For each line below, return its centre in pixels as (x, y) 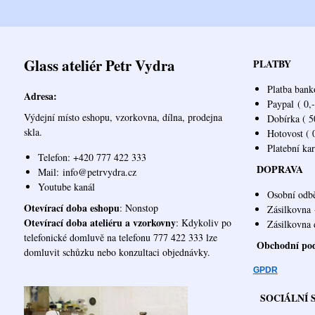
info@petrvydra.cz (99, 172)
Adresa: (40, 96)
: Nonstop (139, 207)
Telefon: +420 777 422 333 (92, 157)
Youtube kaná (65, 186)
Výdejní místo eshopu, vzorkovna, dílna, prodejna (123, 117)
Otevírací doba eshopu (71, 207)
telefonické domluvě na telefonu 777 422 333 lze (120, 237)
